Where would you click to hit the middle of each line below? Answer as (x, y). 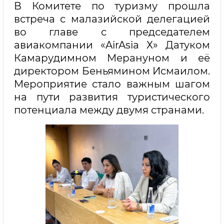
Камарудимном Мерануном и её (112, 58)
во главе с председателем (112, 32)
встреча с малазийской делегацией (112, 19)
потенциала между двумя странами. (109, 110)
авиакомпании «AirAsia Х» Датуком (112, 45)
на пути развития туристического (112, 97)
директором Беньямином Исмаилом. (112, 71)
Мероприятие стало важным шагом (112, 84)
